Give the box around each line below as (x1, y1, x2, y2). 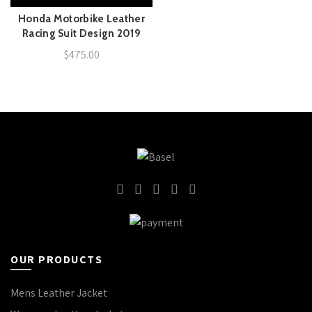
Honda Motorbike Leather (18, 13, 145, 25)
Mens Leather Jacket (10, 286, 107, 300)
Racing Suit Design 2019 (22, 27, 141, 40)
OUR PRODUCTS (10, 252, 102, 267)
